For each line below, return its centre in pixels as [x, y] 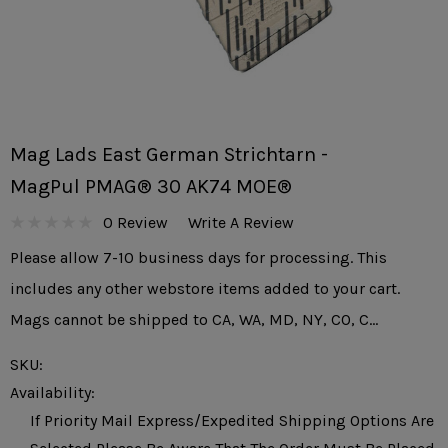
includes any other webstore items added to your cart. [207, 288]
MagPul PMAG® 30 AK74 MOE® [151, 186]
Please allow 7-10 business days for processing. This [198, 257]
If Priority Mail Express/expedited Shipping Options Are [232, 420]
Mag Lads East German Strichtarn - [169, 154]
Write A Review [241, 222]
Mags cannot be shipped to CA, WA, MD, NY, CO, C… [194, 319]
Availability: [52, 392]
